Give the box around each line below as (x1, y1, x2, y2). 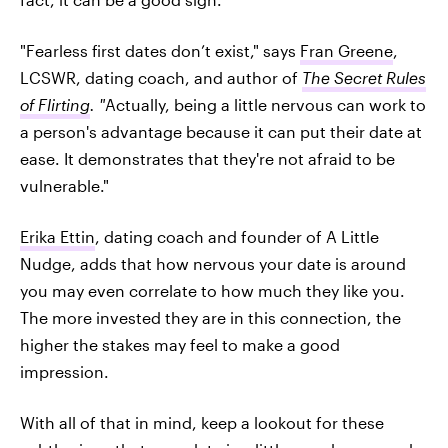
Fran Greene (300, 41, 393, 60)
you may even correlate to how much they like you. (20, 281, 405, 300)
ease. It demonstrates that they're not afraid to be (20, 149, 395, 168)
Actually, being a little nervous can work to (105, 95, 426, 114)
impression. (20, 362, 109, 381)
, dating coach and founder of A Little (95, 227, 379, 246)
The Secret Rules (302, 68, 426, 87)
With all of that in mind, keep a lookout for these (20, 413, 384, 432)
